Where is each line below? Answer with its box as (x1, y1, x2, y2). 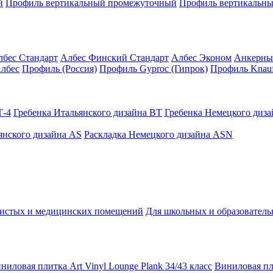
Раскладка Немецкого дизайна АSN (84, 129, 233, 140)
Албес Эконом (171, 52, 232, 63)
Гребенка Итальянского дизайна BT (13, 107, 162, 118)
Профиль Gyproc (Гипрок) (99, 63, 208, 74)
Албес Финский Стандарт (60, 52, 169, 63)
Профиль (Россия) (22, 63, 97, 74)
